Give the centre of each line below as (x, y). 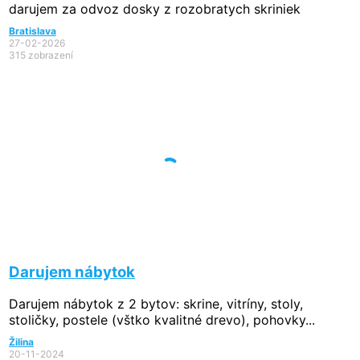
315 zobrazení (41, 55)
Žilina (21, 342)
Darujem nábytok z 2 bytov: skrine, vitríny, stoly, (156, 304)
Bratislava (33, 31)
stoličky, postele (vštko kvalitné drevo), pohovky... (162, 320)
